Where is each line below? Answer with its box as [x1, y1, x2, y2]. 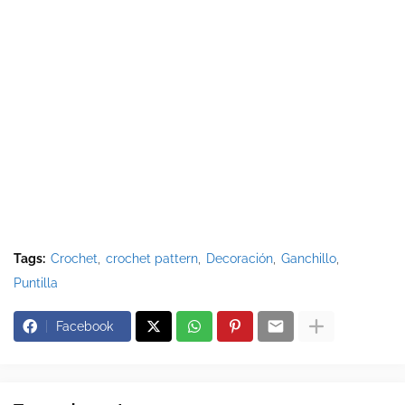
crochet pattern [106, 251, 198, 267]
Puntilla [14, 276, 58, 291]
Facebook [56, 319, 113, 334]
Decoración [206, 251, 273, 267]
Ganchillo [281, 251, 336, 267]
